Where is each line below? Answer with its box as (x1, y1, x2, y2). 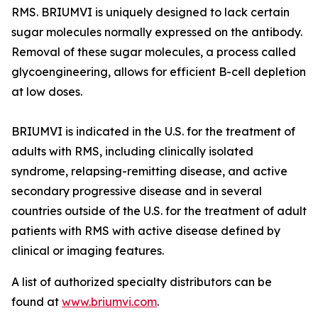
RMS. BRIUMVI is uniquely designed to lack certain (11, 5, 290, 19)
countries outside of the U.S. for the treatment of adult (11, 204, 307, 218)
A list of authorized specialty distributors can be (11, 275, 272, 289)
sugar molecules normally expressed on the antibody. (11, 25, 302, 39)
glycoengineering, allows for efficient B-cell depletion (11, 65, 306, 79)
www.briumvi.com (62, 295, 157, 309)
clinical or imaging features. (11, 243, 164, 258)
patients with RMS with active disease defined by (11, 224, 280, 238)
